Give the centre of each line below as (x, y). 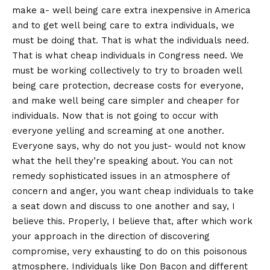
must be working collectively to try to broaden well (127, 71)
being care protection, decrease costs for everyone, (128, 86)
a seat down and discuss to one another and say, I (124, 206)
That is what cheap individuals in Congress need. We (128, 56)
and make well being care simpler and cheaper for (126, 101)
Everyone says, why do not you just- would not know (129, 146)
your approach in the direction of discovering (111, 237)
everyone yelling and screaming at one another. (118, 131)
